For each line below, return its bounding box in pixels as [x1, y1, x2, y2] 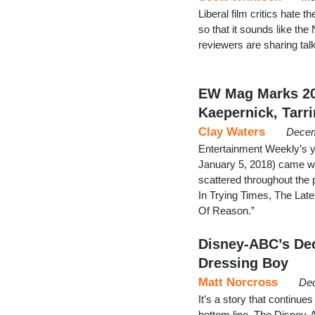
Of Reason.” [198, 204, 255, 217]
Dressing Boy [198, 255, 288, 271]
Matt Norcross [198, 275, 278, 289]
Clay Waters [198, 124, 265, 139]
